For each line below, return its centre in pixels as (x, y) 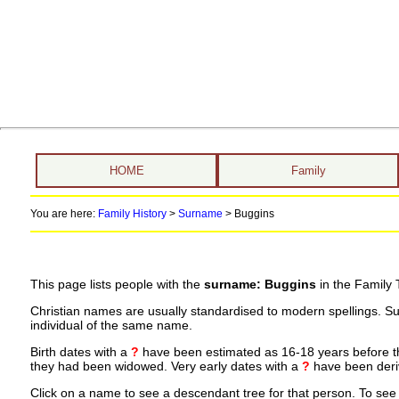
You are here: (64, 214)
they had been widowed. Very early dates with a (166, 366)
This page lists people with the (117, 285)
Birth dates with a (80, 352)
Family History (132, 214)
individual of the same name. (111, 326)
